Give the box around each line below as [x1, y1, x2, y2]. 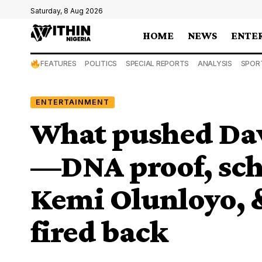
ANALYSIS [197, 59, 232, 68]
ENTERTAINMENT [35, 97, 109, 106]
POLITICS [85, 59, 118, 68]
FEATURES [40, 59, 77, 68]
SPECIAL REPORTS [125, 59, 189, 68]
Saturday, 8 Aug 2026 [30, 6, 103, 15]
